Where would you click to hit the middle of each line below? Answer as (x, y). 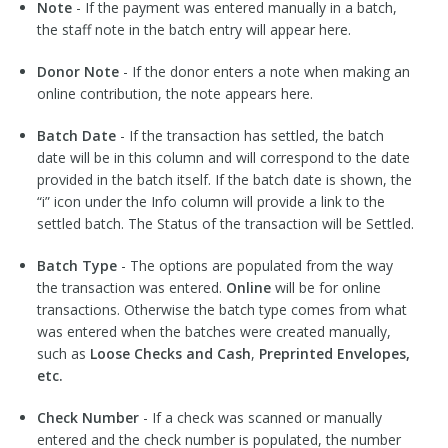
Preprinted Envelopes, (334, 354)
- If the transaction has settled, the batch (249, 136)
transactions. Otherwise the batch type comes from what (221, 310)
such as (63, 354)
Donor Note (77, 72)
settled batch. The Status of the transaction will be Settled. (225, 224)
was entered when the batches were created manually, (213, 332)
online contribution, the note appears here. (174, 94)
